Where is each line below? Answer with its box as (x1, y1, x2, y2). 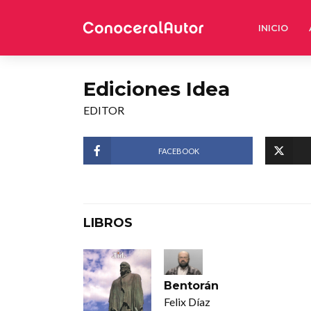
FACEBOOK (158, 146, 200, 155)
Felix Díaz (163, 295, 210, 309)
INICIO (258, 22, 288, 33)
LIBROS (83, 215, 133, 230)
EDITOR (83, 103, 124, 117)
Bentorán (163, 279, 219, 293)
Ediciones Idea (83, 77, 230, 101)
